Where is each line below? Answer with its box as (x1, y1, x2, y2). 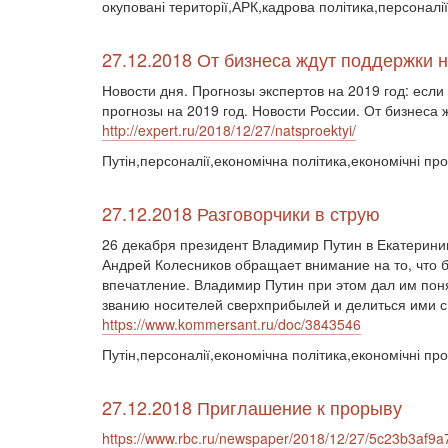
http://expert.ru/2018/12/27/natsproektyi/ (102, 120, 356, 140)
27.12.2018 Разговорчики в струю (102, 200, 380, 226)
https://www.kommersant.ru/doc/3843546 (102, 314, 361, 334)
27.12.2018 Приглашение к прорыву (102, 394, 402, 420)
